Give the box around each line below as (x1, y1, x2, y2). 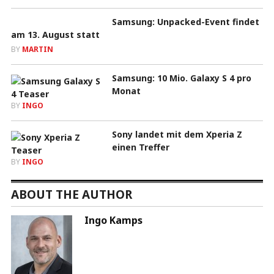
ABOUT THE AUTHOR (10, 186, 132, 202)
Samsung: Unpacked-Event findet (111, 15, 259, 28)
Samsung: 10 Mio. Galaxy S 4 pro (111, 72, 251, 84)
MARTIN (21, 43, 53, 54)
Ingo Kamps (84, 213, 143, 227)
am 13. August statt (10, 28, 100, 40)
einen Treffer (111, 141, 169, 153)
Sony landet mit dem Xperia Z (111, 128, 242, 140)
